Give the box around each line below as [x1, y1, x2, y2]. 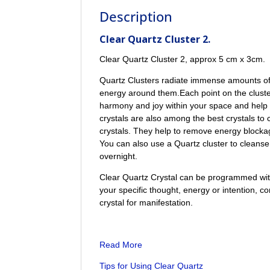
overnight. [99, 151, 138, 161]
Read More [99, 240, 143, 250]
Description [99, 7, 173, 25]
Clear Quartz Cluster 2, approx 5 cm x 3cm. [99, 54, 266, 64]
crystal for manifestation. [99, 198, 193, 207]
